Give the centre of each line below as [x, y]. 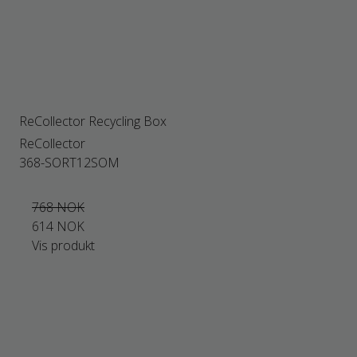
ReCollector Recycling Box [93, 121]
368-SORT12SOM [69, 163]
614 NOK [58, 226]
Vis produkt [63, 245]
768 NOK [58, 207]
